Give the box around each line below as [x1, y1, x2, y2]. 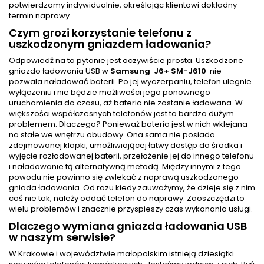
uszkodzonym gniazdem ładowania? [9, 37, 211, 52]
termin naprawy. [9, 10, 71, 22]
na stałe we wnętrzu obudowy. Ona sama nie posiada [9, 129, 215, 141]
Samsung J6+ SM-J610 [110, 65, 210, 77]
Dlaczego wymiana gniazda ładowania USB [9, 219, 247, 234]
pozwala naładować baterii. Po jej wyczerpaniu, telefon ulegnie [9, 76, 252, 88]
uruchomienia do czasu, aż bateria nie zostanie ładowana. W [9, 97, 243, 109]
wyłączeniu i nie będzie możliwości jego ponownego [9, 87, 210, 98]
